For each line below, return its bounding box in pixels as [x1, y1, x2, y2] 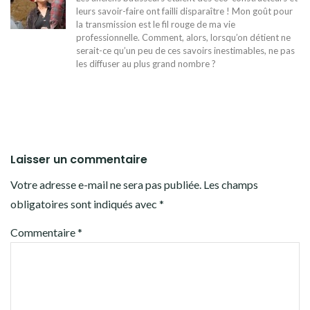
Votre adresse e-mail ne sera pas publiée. [10, 177, 201, 191]
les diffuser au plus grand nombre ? [76, 57, 216, 69]
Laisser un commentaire [10, 151, 147, 167]
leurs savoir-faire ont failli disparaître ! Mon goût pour [76, 5, 293, 17]
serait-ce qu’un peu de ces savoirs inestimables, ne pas [76, 44, 295, 56]
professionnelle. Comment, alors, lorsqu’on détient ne [76, 31, 291, 43]
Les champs [203, 177, 258, 191]
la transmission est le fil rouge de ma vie [76, 18, 235, 30]
